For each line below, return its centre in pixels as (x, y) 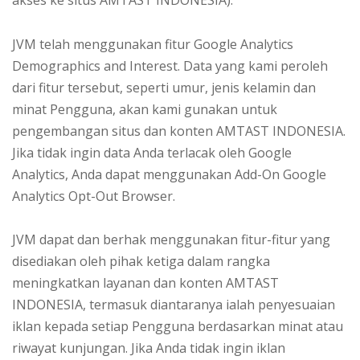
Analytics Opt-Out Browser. (94, 196)
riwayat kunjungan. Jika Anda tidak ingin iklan (149, 348)
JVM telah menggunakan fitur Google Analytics (153, 44)
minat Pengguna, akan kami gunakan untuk (145, 109)
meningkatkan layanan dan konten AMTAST (145, 282)
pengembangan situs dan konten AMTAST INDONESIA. (179, 131)
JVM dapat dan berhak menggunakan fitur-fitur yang (171, 239)
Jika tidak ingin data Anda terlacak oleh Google (152, 152)
